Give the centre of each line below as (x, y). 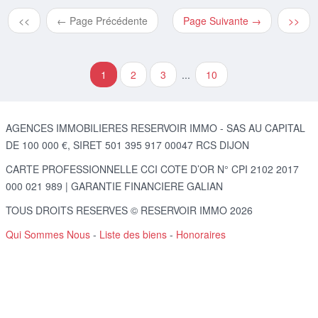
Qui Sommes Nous (48, 234)
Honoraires (201, 234)
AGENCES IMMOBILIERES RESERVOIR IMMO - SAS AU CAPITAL (155, 128)
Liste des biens (133, 234)
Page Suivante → (222, 21)
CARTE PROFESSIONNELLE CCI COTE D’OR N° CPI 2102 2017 (152, 169)
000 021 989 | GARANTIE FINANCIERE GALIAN (114, 186)
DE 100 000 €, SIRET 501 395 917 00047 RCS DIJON (127, 145)
